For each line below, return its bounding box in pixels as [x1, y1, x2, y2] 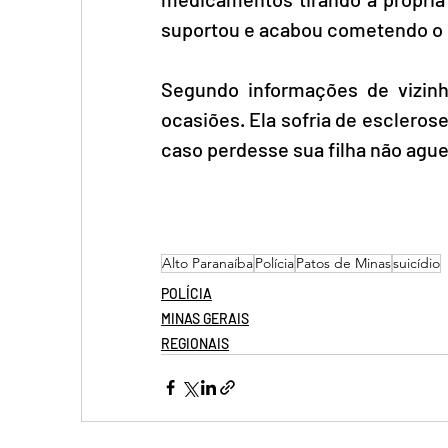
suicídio [393, 253, 440, 272]
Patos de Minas [296, 253, 391, 272]
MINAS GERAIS [161, 309, 249, 327]
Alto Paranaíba [162, 253, 253, 272]
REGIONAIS [161, 334, 229, 352]
